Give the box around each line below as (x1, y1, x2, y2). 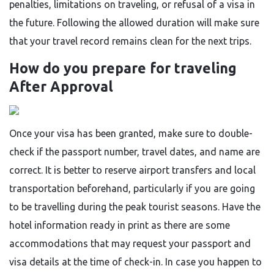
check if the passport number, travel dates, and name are (9, 146, 260, 157)
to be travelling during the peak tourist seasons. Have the (9, 201, 261, 212)
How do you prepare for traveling (9, 61, 237, 76)
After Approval (9, 79, 113, 94)
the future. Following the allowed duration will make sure (9, 17, 259, 28)
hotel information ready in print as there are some (9, 220, 230, 231)
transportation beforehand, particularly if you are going (9, 183, 255, 194)
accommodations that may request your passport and (9, 238, 251, 249)
